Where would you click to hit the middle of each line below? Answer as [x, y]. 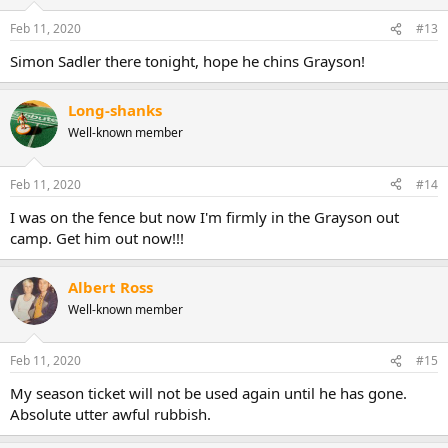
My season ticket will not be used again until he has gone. [208, 393]
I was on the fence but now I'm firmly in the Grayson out [204, 216]
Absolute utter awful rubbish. [110, 414]
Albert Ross [110, 286]
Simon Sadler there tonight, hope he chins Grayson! [187, 61]
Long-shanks [115, 110]
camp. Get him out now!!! [97, 237]
